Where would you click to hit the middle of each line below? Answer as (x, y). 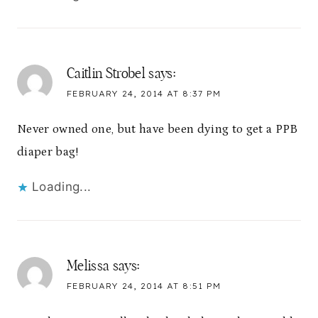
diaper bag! (48, 152)
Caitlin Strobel (106, 73)
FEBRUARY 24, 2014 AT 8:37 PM (144, 93)
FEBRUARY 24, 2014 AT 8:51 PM (144, 286)
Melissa (88, 267)
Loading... (62, 187)
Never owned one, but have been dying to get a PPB (158, 130)
